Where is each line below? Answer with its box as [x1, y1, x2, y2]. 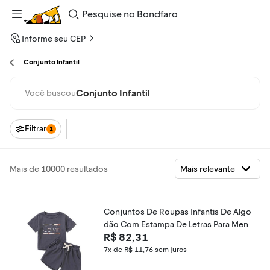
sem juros [155, 245, 187, 254]
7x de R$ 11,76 [104, 245, 153, 254]
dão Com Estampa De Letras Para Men [104, 219, 248, 230]
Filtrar [25, 124, 46, 134]
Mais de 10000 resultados [10, 163, 108, 174]
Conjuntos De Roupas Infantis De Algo [104, 207, 251, 217]
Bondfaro [80, 29, 110, 37]
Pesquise [80, 7, 111, 16]
